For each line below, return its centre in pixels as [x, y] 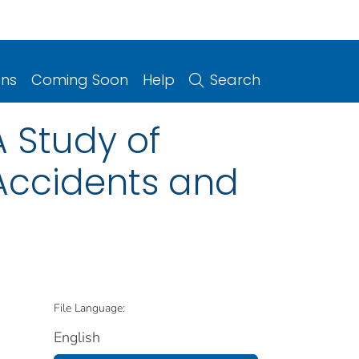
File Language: [89, 308]
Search [235, 79]
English [77, 337]
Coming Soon [80, 79]
